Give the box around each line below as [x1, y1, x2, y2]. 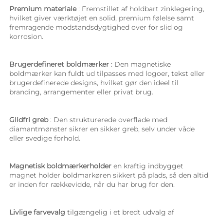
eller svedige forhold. [9, 133, 82, 143]
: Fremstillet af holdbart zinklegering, [78, 4, 204, 13]
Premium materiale [9, 4, 78, 13]
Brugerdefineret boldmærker [9, 59, 111, 69]
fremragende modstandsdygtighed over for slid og [9, 22, 183, 32]
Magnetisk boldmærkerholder [9, 161, 113, 170]
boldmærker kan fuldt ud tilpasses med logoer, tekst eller [9, 69, 205, 78]
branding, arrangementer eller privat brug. [9, 87, 155, 96]
